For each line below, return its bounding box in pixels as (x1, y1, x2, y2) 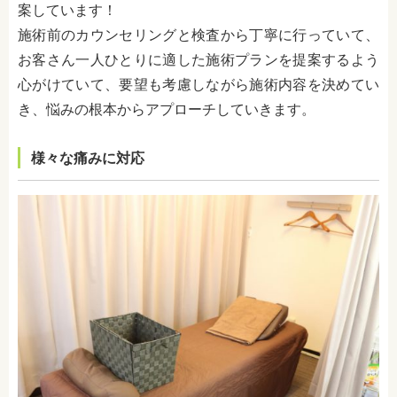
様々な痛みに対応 (31, 149, 144, 167)
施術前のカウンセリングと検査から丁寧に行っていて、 (18, 26, 379, 43)
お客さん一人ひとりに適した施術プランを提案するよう (18, 51, 379, 68)
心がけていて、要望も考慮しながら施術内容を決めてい (18, 75, 379, 93)
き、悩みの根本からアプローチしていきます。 (18, 100, 315, 118)
